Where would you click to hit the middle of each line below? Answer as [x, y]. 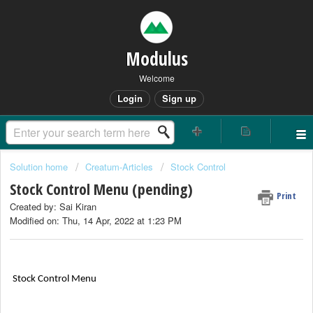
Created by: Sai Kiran [53, 207]
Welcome [156, 78]
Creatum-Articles [119, 167]
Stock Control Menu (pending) [101, 189]
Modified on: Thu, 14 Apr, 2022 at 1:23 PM [96, 221]
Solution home [40, 167]
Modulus [156, 59]
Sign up [179, 98]
